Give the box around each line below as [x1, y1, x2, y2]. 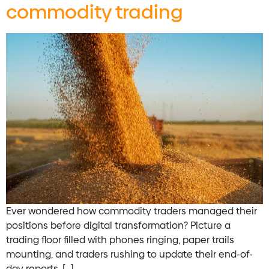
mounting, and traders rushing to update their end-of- [6, 249, 253, 261]
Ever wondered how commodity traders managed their [6, 205, 257, 217]
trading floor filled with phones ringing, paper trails [6, 234, 234, 246]
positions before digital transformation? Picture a [6, 220, 231, 232]
